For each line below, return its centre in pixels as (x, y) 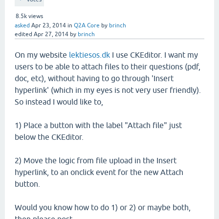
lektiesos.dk (89, 55)
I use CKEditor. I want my (154, 55)
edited (23, 34)
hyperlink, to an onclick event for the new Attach (99, 172)
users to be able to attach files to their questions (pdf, (108, 66)
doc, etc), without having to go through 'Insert (94, 78)
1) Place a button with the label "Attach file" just (98, 125)
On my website (42, 55)
